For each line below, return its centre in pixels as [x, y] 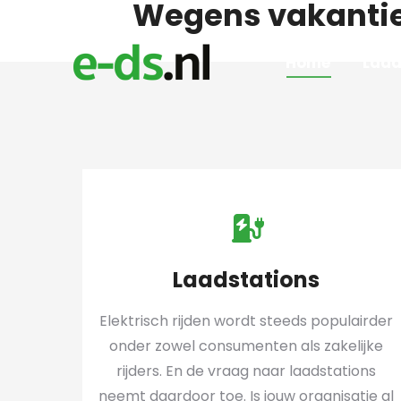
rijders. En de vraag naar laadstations [247, 371]
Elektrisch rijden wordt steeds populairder [247, 321]
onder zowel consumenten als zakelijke [247, 346]
